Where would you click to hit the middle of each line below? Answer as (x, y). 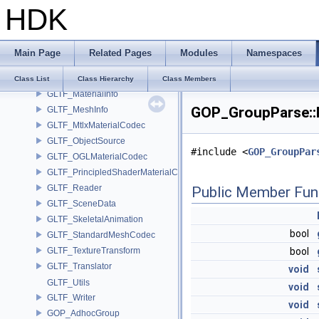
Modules (199, 53)
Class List (32, 79)
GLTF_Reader (74, 188)
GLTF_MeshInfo (78, 109)
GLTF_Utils (68, 283)
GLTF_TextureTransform (94, 250)
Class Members (189, 79)
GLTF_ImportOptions (87, 47)
